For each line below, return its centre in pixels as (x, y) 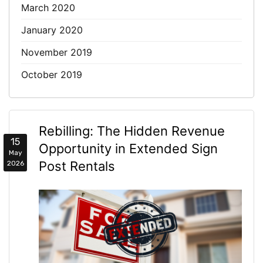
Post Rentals (77, 166)
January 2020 (52, 30)
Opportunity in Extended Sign (128, 149)
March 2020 (48, 8)
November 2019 (57, 52)
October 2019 (52, 75)
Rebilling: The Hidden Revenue (132, 131)
